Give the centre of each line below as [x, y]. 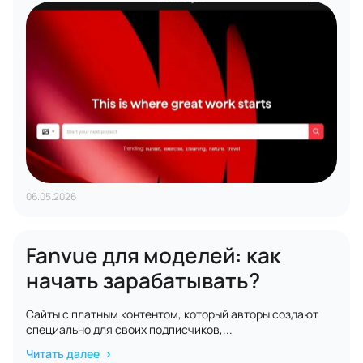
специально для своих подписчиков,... [129, 329]
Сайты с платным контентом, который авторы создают [172, 314]
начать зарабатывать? [143, 280]
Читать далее [64, 354]
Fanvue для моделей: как [154, 255]
